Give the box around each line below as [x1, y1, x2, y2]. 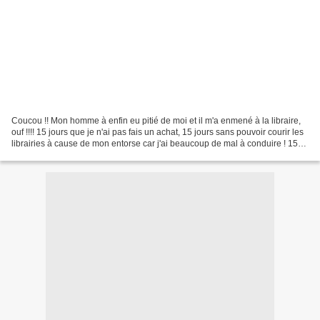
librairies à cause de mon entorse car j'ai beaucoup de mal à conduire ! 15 [11, 138, 298, 149]
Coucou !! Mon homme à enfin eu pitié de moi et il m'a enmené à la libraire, [11, 115, 301, 126]
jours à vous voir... [11, 149, 81, 160]
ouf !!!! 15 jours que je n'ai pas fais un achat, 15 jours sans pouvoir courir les [11, 126, 304, 137]
